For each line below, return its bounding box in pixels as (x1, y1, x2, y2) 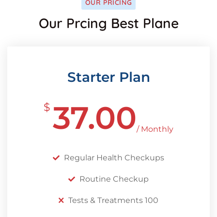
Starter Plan (67, 68, 150, 85)
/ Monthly (137, 124, 173, 134)
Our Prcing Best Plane (38, 14, 179, 31)
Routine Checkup (79, 174, 149, 184)
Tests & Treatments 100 (68, 195, 158, 205)
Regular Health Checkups (64, 153, 164, 162)
